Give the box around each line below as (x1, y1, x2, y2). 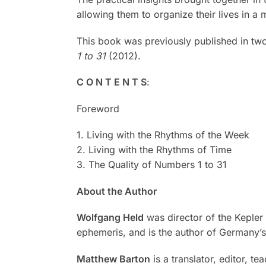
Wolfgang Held (76, 211, 144, 224)
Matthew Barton (76, 252, 150, 265)
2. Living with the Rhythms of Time (76, 144, 232, 156)
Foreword (76, 102, 119, 115)
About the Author (76, 185, 157, 197)
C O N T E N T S (76, 76, 147, 88)
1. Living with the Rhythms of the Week (76, 129, 249, 141)
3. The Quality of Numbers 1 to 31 (76, 159, 227, 171)
